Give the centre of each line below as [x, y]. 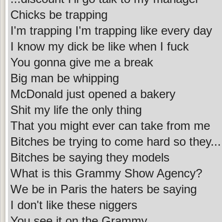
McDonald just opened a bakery [93, 94]
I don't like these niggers [74, 205]
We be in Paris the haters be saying [104, 189]
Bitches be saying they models [90, 157]
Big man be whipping [65, 78]
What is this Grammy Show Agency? [106, 173]
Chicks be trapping [59, 14]
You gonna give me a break [82, 62]
